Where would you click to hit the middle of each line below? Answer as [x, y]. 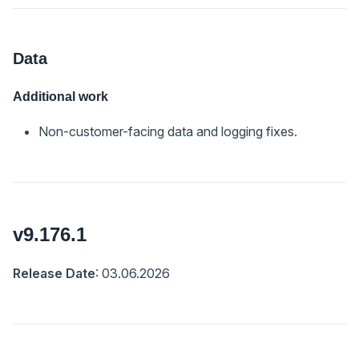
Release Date [54, 273]
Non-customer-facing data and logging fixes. [168, 131]
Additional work [61, 96]
